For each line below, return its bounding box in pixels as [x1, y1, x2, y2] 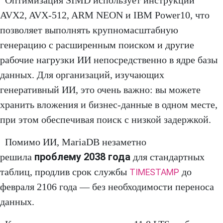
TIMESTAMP [129, 167, 179, 178]
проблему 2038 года [34, 151, 130, 163]
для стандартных [130, 151, 205, 163]
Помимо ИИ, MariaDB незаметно [5, 136, 146, 148]
